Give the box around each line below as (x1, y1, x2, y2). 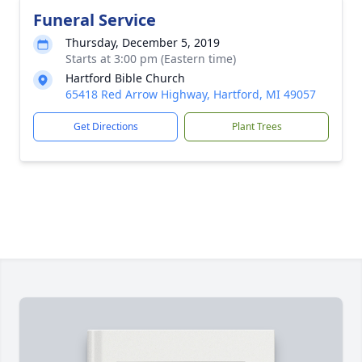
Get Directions (73, 120, 138, 133)
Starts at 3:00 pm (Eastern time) (65, 51, 236, 66)
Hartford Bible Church (65, 70, 185, 86)
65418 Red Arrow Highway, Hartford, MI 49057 (65, 86, 316, 102)
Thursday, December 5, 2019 (65, 35, 220, 50)
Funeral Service (33, 9, 156, 31)
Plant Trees (231, 120, 282, 133)
